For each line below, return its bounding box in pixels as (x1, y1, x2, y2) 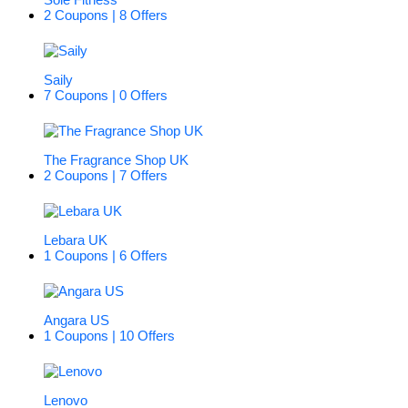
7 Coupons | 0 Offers (44, 87, 168, 104)
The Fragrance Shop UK (44, 152, 189, 168)
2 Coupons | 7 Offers (44, 168, 168, 184)
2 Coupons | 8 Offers (44, 7, 168, 24)
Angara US (44, 312, 109, 329)
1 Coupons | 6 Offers (44, 248, 168, 264)
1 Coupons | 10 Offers (44, 328, 175, 344)
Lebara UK (44, 232, 107, 249)
